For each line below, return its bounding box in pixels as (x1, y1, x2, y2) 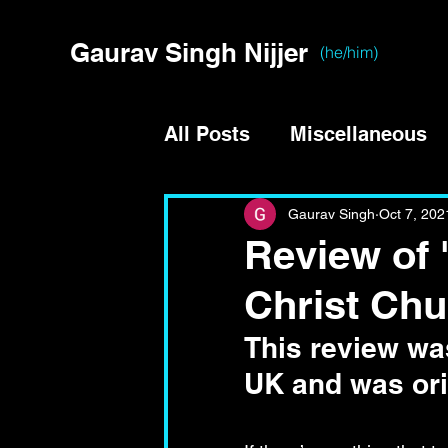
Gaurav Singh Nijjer (70, 37, 308, 68)
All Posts (164, 122, 250, 146)
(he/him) (320, 42, 378, 62)
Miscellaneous (290, 122, 427, 146)
